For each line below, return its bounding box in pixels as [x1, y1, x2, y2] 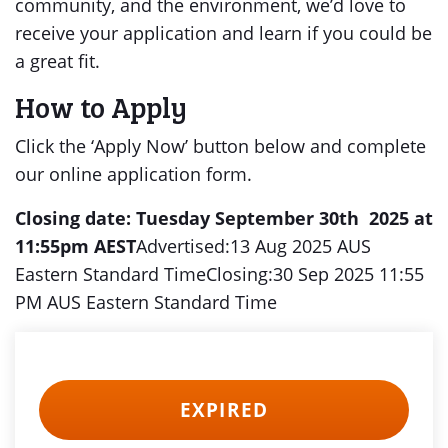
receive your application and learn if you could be [15, 21, 432, 45]
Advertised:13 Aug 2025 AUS [136, 234, 371, 258]
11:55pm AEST [15, 234, 136, 258]
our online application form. [15, 162, 252, 186]
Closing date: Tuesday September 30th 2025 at [15, 206, 433, 230]
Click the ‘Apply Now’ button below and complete [15, 134, 426, 158]
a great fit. [15, 49, 105, 73]
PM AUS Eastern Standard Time [15, 290, 277, 314]
